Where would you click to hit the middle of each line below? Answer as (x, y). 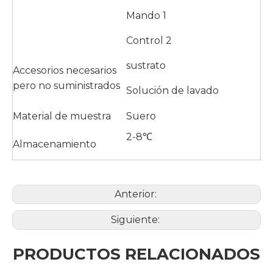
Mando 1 (146, 15)
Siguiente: (136, 219)
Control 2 (149, 40)
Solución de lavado (172, 90)
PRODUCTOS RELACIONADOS (136, 254)
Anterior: (136, 194)
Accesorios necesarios (65, 70)
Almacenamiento (55, 144)
